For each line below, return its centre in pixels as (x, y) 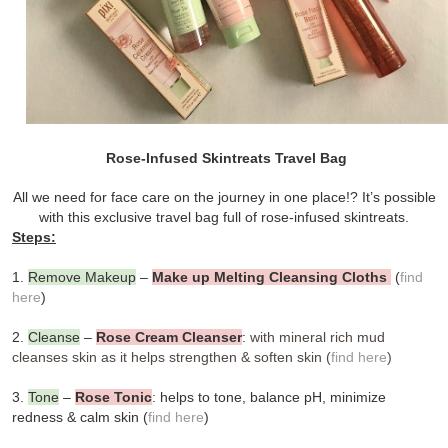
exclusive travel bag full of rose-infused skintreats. (249, 217)
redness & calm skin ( (80, 417)
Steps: (34, 237)
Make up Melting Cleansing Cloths (269, 277)
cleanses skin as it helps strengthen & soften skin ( (171, 357)
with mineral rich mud (315, 337)
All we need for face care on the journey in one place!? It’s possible (224, 197)
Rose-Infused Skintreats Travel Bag (224, 158)
